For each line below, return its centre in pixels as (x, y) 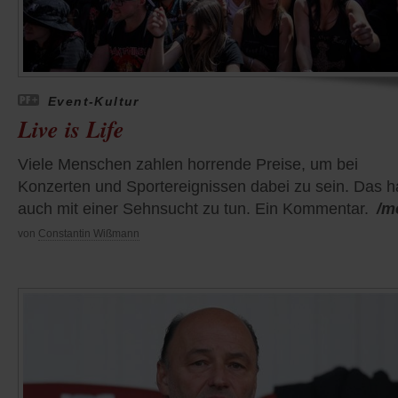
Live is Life (71, 128)
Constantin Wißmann (89, 233)
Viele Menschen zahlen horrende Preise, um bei (188, 164)
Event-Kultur (94, 101)
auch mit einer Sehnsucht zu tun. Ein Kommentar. (193, 208)
